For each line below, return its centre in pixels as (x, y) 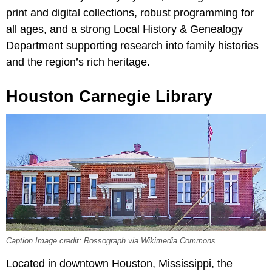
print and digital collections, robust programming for (130, 12)
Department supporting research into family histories (132, 45)
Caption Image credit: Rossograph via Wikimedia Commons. (112, 241)
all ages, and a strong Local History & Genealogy (124, 29)
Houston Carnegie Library (109, 96)
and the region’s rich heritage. (78, 62)
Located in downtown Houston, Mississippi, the (119, 264)
